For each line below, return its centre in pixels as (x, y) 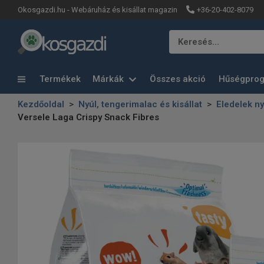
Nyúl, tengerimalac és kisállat (140, 104)
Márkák (109, 79)
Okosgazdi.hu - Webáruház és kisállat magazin (98, 10)
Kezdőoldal (41, 104)
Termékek (59, 79)
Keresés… (199, 42)
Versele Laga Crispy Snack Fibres (88, 117)
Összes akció (178, 79)
